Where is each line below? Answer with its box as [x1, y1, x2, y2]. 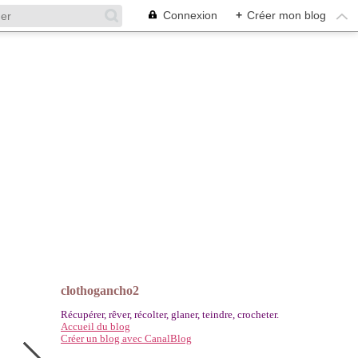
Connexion [163, 9, 217, 22]
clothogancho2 [61, 284, 139, 297]
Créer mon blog [247, 9, 326, 22]
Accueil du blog [61, 320, 130, 332]
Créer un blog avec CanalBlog [61, 332, 192, 344]
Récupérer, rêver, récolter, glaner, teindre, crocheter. [61, 308, 279, 320]
